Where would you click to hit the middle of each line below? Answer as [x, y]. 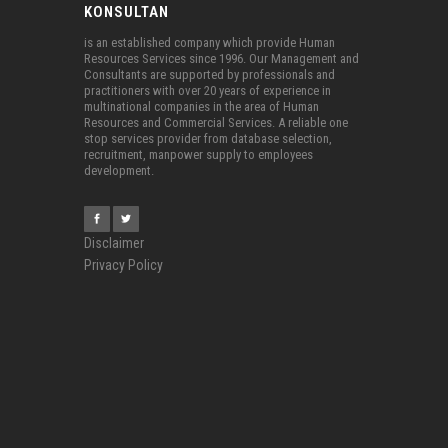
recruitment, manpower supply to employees [198, 155]
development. [119, 171]
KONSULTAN [126, 12]
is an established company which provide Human [209, 43]
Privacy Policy [123, 264]
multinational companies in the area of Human [201, 107]
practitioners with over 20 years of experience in [207, 91]
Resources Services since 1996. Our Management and [221, 59]
